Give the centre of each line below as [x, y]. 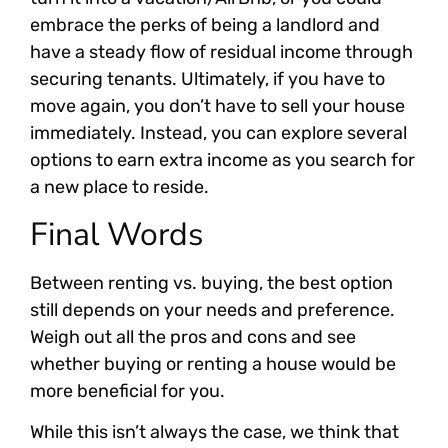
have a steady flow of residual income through [221, 52]
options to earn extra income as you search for [222, 160]
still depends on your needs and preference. [212, 309]
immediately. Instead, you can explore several [218, 133]
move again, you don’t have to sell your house [217, 106]
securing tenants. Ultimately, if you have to [207, 79]
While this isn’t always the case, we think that [214, 431]
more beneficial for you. [127, 390]
